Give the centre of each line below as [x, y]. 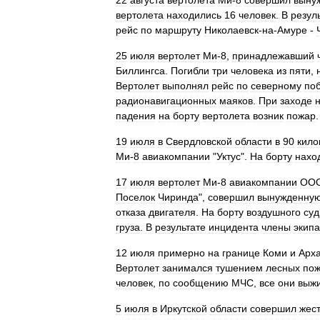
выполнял [185, 86]
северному [276, 86]
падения [136, 116]
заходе [296, 101]
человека [252, 71]
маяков [236, 101]
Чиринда [178, 197]
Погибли [190, 71]
